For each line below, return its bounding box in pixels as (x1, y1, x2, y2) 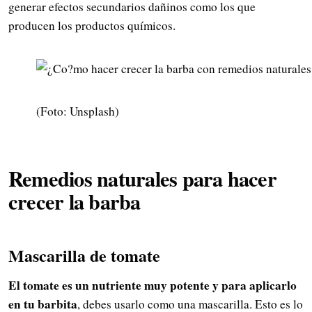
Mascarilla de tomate (8, 243, 160, 268)
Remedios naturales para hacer (8, 163, 276, 194)
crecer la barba (8, 186, 141, 217)
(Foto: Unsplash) (36, 103, 119, 120)
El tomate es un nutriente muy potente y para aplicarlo (8, 276, 297, 294)
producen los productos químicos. (8, 17, 175, 34)
